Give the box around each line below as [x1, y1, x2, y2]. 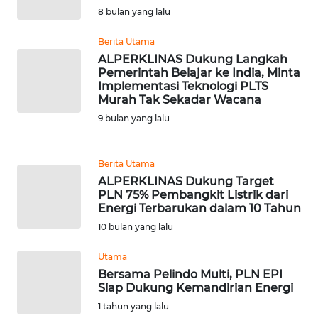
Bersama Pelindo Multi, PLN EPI [98, 268, 283, 282]
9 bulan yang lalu [98, 113, 170, 124]
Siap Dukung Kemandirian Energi [98, 281, 293, 295]
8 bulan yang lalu [98, 6, 170, 18]
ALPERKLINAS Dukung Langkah [98, 53, 287, 67]
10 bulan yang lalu [98, 221, 173, 233]
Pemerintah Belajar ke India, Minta [98, 66, 300, 80]
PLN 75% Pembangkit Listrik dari [98, 188, 288, 202]
